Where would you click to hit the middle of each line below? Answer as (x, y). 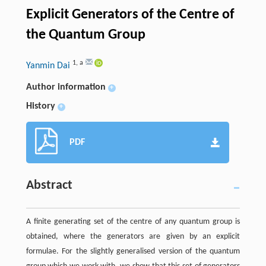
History (40, 107)
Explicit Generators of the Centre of (130, 15)
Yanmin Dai (49, 66)
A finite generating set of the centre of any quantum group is (133, 222)
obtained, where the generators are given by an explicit (133, 237)
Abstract (49, 186)
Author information (66, 88)
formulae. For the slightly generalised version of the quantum (133, 252)
